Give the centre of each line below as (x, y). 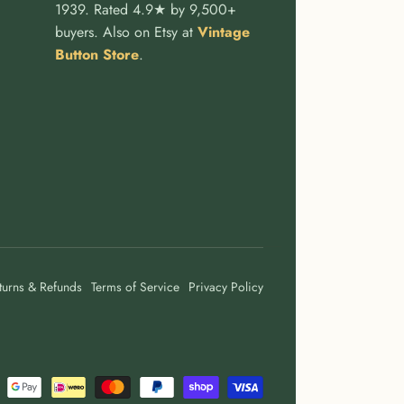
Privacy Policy (226, 286)
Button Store (96, 54)
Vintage (223, 32)
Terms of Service (135, 286)
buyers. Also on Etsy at (126, 32)
